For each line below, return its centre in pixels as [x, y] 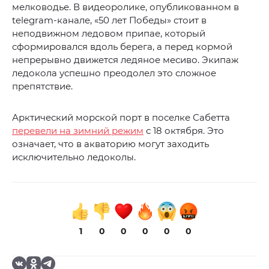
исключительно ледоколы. [74, 157]
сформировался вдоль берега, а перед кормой [122, 47]
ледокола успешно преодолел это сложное [114, 73]
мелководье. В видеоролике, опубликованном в [125, 7]
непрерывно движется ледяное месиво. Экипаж [125, 60]
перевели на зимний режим [78, 131]
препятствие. [42, 86]
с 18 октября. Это [184, 131]
